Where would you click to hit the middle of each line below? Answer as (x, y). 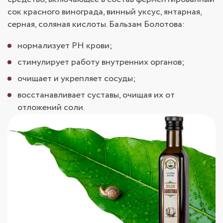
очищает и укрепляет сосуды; (77, 78)
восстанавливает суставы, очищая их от (96, 95)
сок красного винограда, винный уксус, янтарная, (105, 12)
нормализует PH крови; (65, 46)
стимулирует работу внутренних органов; (101, 62)
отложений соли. (51, 107)
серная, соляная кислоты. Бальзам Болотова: (96, 24)
